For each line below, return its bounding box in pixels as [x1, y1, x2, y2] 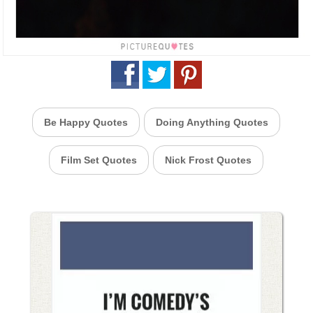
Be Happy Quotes [44, 117, 129, 128]
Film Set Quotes [61, 154, 138, 166]
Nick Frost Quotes [165, 154, 252, 166]
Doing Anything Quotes [156, 117, 269, 128]
